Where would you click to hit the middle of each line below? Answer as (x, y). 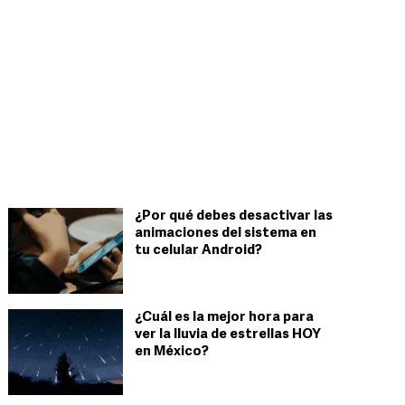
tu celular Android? (198, 251)
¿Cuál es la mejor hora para (224, 318)
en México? (172, 352)
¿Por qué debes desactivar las (234, 217)
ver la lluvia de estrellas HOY (228, 335)
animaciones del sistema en (226, 234)
